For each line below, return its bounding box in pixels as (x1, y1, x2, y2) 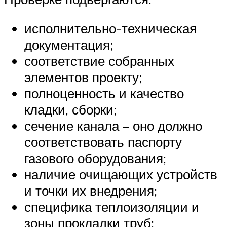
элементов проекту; (24, 68, 142, 85)
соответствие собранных (24, 52, 174, 69)
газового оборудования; (24, 149, 166, 166)
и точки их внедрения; (24, 182, 157, 199)
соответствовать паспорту (24, 133, 182, 150)
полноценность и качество (24, 85, 184, 101)
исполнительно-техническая (24, 20, 197, 36)
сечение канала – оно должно (24, 117, 202, 134)
